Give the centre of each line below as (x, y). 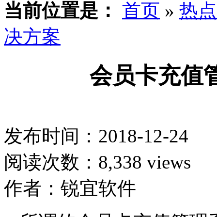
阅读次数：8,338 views (97, 162)
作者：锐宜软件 (70, 188)
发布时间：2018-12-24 (96, 136)
